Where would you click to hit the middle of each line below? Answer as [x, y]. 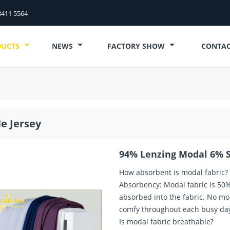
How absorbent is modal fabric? [174, 172]
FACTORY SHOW [137, 46]
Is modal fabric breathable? [167, 221]
